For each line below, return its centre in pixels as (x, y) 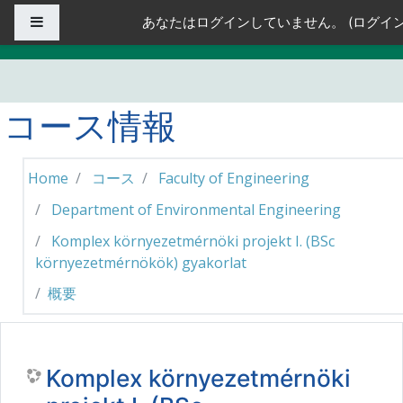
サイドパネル (84, 21)
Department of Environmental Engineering (196, 209)
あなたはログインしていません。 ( (247, 22)
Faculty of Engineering (234, 179)
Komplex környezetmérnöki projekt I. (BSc (193, 241)
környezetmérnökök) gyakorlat (141, 262)
